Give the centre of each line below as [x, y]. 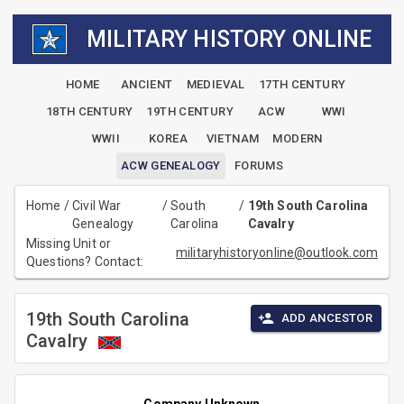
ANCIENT [147, 85]
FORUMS [259, 166]
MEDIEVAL [216, 85]
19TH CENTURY [190, 112]
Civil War [97, 206]
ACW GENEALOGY [170, 166]
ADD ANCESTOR [326, 318]
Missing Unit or [69, 244]
